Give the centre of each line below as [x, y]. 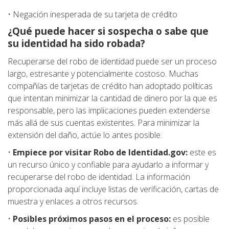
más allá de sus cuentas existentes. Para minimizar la [104, 123]
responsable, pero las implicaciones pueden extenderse [109, 111]
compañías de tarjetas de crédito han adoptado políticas [110, 86]
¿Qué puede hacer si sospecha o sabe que [108, 31]
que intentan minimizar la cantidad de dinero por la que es [112, 98]
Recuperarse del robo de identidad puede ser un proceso [112, 62]
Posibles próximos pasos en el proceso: [92, 219]
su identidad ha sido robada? [76, 43]
